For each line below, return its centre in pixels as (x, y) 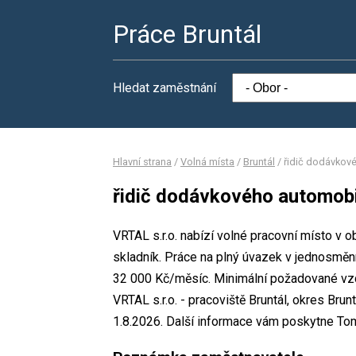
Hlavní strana (142, 162)
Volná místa (207, 162)
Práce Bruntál (187, 34)
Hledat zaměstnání (164, 88)
